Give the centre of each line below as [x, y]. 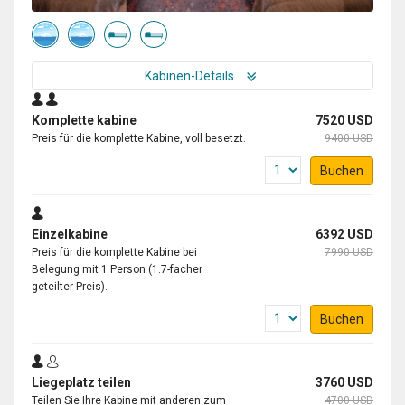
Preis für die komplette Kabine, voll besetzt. [139, 138]
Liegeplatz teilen [81, 382]
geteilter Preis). [70, 286]
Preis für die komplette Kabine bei [114, 252]
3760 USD [344, 382]
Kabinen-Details [191, 75]
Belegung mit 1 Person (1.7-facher [117, 269]
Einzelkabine [70, 234]
